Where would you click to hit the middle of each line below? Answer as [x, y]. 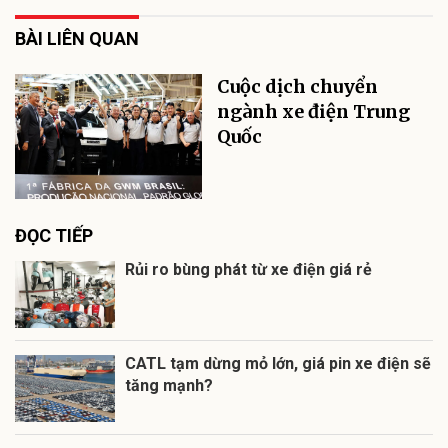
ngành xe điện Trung [314, 111]
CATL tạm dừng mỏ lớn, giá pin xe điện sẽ [278, 363]
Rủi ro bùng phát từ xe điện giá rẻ [248, 269]
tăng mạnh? [169, 385]
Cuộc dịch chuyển [298, 86]
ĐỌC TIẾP [54, 235]
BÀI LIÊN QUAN [77, 38]
